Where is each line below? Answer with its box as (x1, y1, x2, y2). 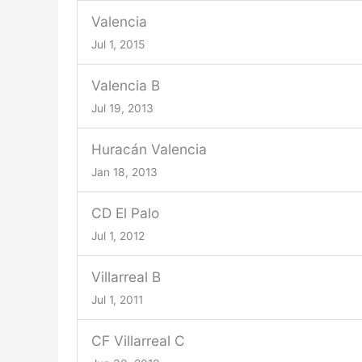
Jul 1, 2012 (90, 229, 145, 243)
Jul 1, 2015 (90, 38, 145, 52)
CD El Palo (90, 204, 159, 222)
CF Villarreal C (90, 332, 185, 350)
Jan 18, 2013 (90, 166, 158, 179)
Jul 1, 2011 (90, 293, 143, 307)
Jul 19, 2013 (90, 102, 154, 116)
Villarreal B (90, 268, 161, 286)
